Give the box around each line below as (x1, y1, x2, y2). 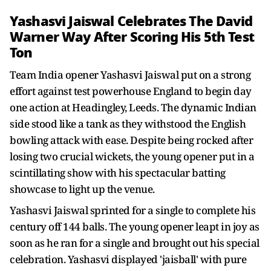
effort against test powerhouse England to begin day (10, 84, 252, 98)
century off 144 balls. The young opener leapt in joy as (10, 220, 260, 233)
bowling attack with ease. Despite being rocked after (10, 133, 253, 147)
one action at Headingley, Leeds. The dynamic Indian (10, 100, 256, 114)
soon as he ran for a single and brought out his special (10, 236, 260, 250)
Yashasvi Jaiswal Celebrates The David (10, 11, 252, 31)
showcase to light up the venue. (10, 182, 155, 196)
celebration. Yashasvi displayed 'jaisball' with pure (10, 252, 246, 266)
